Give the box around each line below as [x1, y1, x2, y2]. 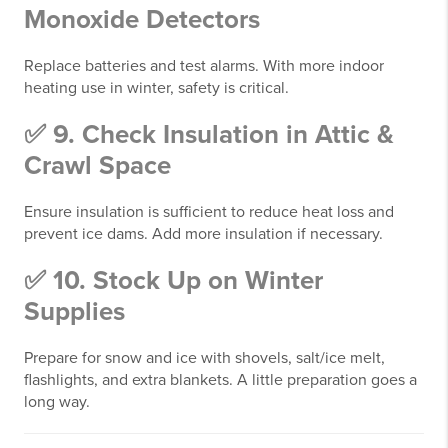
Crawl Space [24, 150, 171, 181]
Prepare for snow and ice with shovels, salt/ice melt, [24, 348, 385, 368]
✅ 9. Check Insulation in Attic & [24, 119, 394, 150]
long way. [24, 392, 90, 412]
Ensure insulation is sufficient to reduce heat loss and [24, 202, 394, 222]
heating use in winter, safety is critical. [24, 78, 289, 98]
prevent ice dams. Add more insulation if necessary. [24, 224, 383, 244]
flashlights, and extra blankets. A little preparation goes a [24, 370, 417, 390]
